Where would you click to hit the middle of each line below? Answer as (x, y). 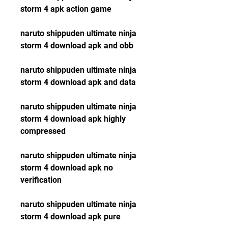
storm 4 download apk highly (73, 119)
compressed (43, 131)
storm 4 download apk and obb (77, 46)
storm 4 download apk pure (70, 217)
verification (41, 180)
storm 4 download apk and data (78, 82)
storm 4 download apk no (67, 168)
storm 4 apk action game (66, 9)
